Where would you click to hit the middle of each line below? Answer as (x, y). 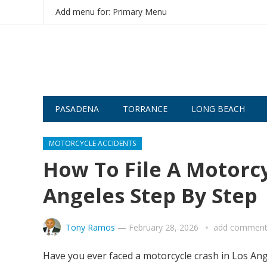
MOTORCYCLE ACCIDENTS (92, 143)
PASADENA (77, 109)
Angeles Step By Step (150, 195)
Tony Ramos (90, 227)
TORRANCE (145, 109)
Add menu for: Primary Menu (111, 12)
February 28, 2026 (164, 227)
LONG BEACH (218, 109)
